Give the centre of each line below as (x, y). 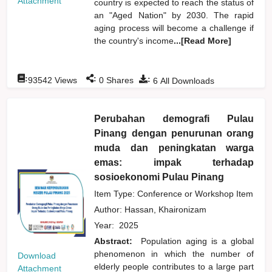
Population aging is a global (198, 241)
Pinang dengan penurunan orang (174, 133)
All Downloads (186, 80)
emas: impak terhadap (174, 162)
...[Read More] (203, 40)
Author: (110, 209)
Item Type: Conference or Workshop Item (174, 193)
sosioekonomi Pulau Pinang (159, 177)
